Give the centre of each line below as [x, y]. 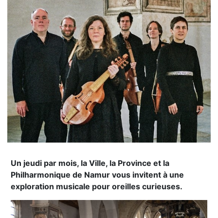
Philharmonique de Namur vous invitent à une [98, 174]
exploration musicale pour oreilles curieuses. [97, 186]
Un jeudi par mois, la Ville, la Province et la [90, 163]
